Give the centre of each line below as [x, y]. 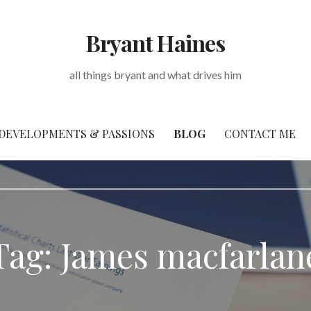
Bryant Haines [155, 43]
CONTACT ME [260, 134]
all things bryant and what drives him [155, 75]
